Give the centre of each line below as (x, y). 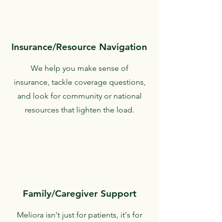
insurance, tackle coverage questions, (80, 82)
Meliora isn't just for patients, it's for (80, 215)
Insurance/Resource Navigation (79, 47)
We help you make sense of (80, 68)
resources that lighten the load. (80, 110)
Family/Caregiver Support (79, 194)
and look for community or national (80, 96)
